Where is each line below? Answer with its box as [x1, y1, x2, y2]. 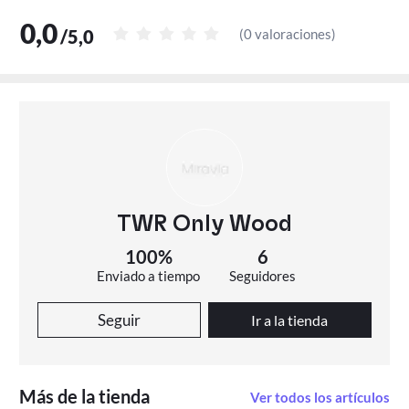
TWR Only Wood [117, 212, 292, 236]
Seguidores [229, 267, 297, 284]
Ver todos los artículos [249, 388, 390, 405]
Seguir [98, 310, 142, 330]
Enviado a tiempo [97, 267, 201, 284]
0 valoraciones [244, 25, 332, 42]
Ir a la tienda [251, 310, 329, 329]
